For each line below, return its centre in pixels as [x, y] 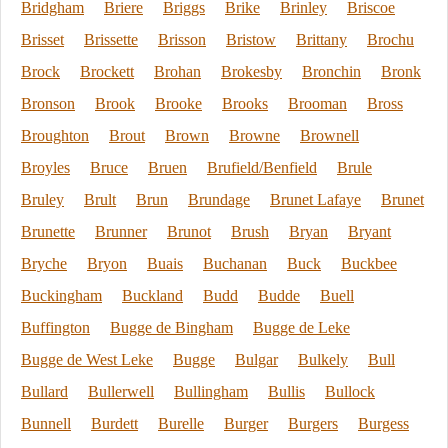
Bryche [44, 263]
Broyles [45, 167]
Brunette [48, 231]
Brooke [178, 103]
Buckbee [369, 263]
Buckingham [61, 295]
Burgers [313, 423]
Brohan [177, 71]
